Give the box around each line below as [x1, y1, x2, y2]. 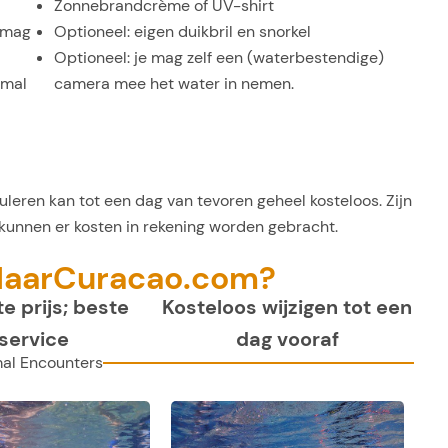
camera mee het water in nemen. [54, 72, 294, 94]
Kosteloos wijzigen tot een [162, 294, 413, 321]
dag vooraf [235, 326, 339, 353]
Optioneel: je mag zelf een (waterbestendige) [54, 46, 384, 68]
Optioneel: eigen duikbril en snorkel [54, 20, 311, 42]
